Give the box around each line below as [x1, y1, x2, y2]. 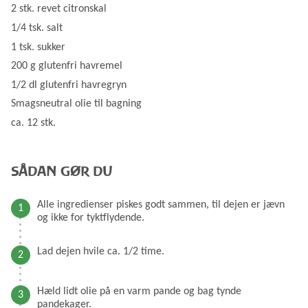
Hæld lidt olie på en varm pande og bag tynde [37, 285, 241, 297]
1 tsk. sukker [11, 41, 65, 53]
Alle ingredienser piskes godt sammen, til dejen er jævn [37, 199, 285, 210]
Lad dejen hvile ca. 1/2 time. [37, 245, 164, 257]
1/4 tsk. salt [11, 22, 63, 34]
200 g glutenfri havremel [11, 60, 122, 72]
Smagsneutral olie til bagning [11, 98, 142, 110]
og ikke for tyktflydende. [37, 212, 144, 223]
